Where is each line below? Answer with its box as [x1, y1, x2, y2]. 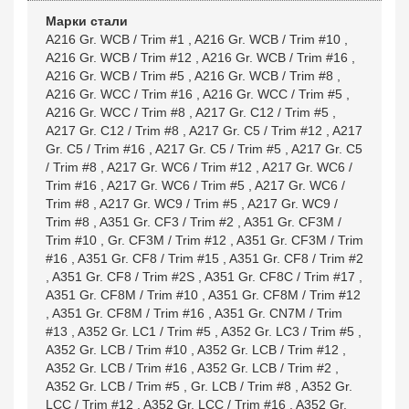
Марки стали [46, 14, 128, 28]
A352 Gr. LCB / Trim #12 [197, 342, 339, 357]
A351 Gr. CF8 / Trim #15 [78, 251, 219, 266]
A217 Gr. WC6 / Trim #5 [107, 178, 245, 193]
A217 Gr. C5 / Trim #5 [155, 142, 281, 156]
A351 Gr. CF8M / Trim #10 [46, 288, 198, 302]
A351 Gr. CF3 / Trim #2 [100, 215, 234, 229]
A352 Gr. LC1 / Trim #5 [78, 324, 211, 339]
